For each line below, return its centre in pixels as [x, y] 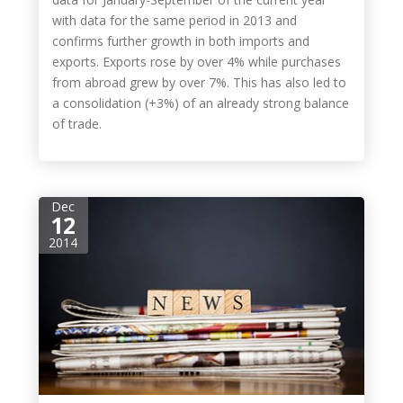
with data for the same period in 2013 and [174, 20]
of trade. [76, 124]
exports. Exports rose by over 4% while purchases [196, 62]
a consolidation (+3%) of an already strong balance [200, 103]
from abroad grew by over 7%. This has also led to [199, 82]
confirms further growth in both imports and [180, 41]
